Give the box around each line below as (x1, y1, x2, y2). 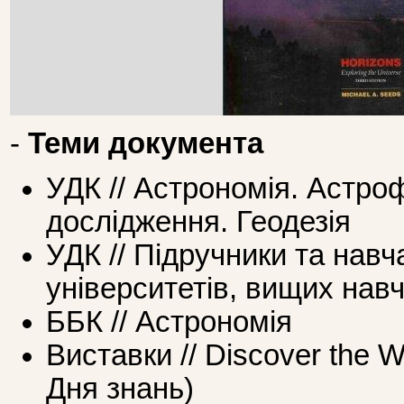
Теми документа (28, 126, 263, 160)
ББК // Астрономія (46, 306, 292, 339)
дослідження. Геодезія (46, 206, 351, 239)
